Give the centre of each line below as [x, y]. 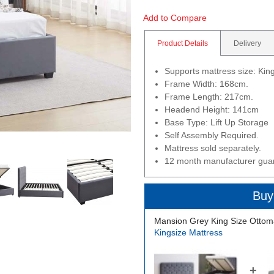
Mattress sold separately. [213, 148]
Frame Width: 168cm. [206, 84]
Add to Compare [175, 18]
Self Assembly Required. [212, 135]
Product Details [183, 43]
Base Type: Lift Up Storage [218, 122]
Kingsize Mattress [188, 232]
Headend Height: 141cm [212, 109]
